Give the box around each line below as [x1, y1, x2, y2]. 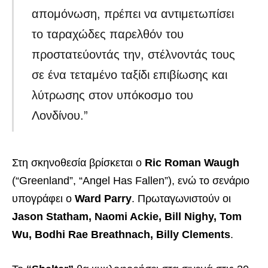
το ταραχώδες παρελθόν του [32, 28, 184, 41]
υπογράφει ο [12, 193, 75, 205]
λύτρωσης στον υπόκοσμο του [32, 89, 194, 102]
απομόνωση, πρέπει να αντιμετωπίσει [32, 7, 234, 21]
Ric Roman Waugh [145, 157, 239, 169]
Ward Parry [75, 193, 132, 205]
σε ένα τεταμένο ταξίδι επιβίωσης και [32, 68, 228, 82]
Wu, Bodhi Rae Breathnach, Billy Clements [12, 229, 230, 241]
